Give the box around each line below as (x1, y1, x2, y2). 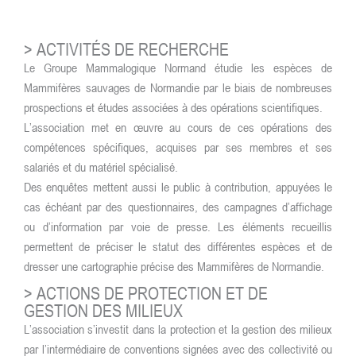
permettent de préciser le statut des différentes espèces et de (24, 238, 332, 254)
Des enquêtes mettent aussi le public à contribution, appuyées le (24, 179, 332, 195)
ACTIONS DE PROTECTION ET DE (37, 283, 268, 304)
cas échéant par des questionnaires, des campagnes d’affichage (24, 199, 332, 215)
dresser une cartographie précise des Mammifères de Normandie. (24, 258, 324, 274)
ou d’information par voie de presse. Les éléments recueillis (24, 219, 332, 234)
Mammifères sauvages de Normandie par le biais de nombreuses (24, 79, 332, 95)
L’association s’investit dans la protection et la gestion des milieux (24, 321, 332, 337)
